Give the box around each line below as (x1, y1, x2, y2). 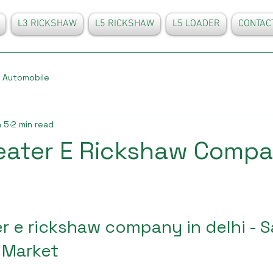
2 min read (11, 118, 54, 130)
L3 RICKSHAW (18, 18, 77, 30)
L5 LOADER (172, 18, 220, 30)
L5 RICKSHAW (95, 18, 154, 30)
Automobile (2, 71, 49, 83)
